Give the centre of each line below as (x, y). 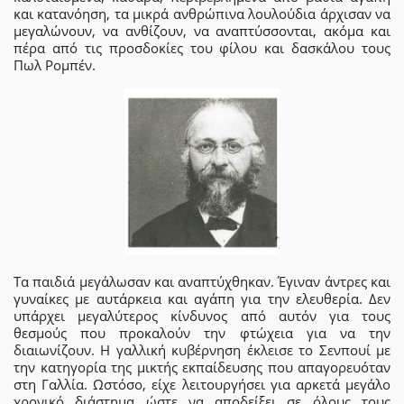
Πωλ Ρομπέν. (55, 65)
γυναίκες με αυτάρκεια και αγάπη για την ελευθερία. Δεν (202, 298)
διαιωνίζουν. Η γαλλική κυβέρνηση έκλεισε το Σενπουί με (202, 349)
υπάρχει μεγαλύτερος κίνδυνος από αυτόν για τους (202, 315)
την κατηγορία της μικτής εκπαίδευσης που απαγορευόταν (202, 367)
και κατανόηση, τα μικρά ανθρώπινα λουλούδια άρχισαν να (202, 14)
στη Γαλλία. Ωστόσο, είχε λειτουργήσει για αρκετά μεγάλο (202, 384)
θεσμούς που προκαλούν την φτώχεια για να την (202, 332)
